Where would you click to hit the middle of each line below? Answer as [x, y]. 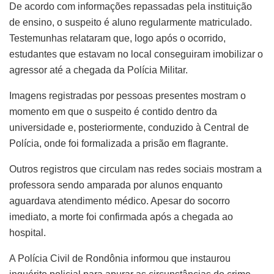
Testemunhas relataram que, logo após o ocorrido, [117, 38]
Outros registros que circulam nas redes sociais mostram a [135, 169]
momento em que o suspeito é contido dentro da [113, 111]
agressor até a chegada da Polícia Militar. [98, 70]
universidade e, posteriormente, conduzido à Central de [129, 127]
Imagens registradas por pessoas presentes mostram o [128, 95]
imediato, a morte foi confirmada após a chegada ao [121, 217]
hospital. [28, 232]
